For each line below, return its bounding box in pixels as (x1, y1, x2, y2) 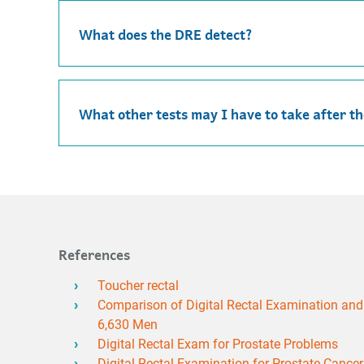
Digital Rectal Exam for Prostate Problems (97, 336, 338, 352)
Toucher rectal (97, 278, 179, 293)
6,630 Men (97, 317, 158, 332)
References (58, 243, 130, 264)
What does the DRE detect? (79, 23, 253, 44)
